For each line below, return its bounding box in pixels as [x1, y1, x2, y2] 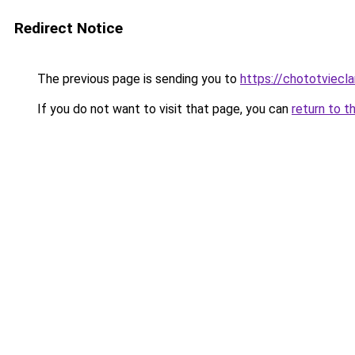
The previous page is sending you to [34, 71, 240, 86]
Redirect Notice [14, 19, 123, 37]
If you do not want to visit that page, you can [34, 101, 292, 116]
